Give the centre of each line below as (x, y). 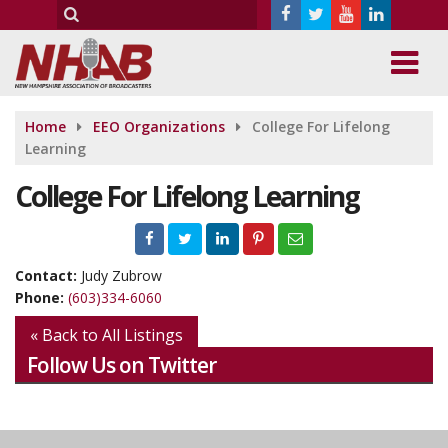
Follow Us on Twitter (121, 365)
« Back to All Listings (106, 335)
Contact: (48, 275)
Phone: (41, 297)
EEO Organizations (159, 126)
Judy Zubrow (121, 275)
